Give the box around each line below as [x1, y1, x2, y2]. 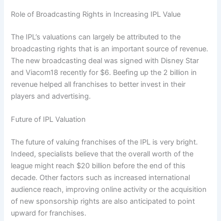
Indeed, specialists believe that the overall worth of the [11, 149, 194, 159]
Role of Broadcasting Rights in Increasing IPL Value [11, 10, 181, 19]
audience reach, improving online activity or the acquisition [11, 185, 207, 194]
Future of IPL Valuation [11, 115, 86, 124]
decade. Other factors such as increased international [11, 173, 190, 183]
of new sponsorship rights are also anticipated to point [11, 197, 195, 206]
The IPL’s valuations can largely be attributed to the [11, 33, 181, 42]
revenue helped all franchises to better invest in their [11, 80, 186, 89]
